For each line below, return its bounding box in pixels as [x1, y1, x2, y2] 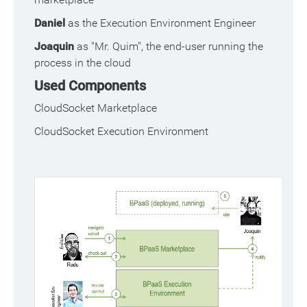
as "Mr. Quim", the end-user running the [77, 40, 263, 53]
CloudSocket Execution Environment [34, 125, 208, 138]
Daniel [34, 16, 68, 29]
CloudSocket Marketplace [34, 101, 157, 114]
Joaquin [34, 40, 77, 53]
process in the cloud [34, 56, 131, 69]
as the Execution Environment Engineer [68, 16, 256, 29]
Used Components [34, 77, 146, 94]
